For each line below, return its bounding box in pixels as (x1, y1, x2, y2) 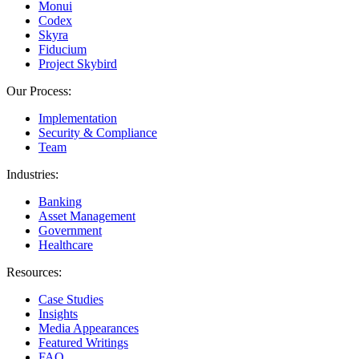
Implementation (38, 111, 117, 126)
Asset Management (38, 209, 135, 224)
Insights (38, 307, 78, 321)
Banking (38, 195, 82, 209)
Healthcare (38, 238, 93, 252)
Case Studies (38, 292, 103, 307)
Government (38, 224, 102, 238)
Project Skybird (38, 57, 117, 71)
